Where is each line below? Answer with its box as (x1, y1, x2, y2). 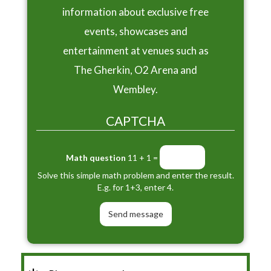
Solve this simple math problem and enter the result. (37, 169, 234, 180)
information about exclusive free (62, 5, 209, 19)
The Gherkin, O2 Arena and (74, 64, 197, 77)
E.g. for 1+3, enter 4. (97, 181, 174, 192)
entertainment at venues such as (62, 44, 209, 57)
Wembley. (113, 83, 158, 96)
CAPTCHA (106, 113, 165, 129)
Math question (66, 152, 126, 163)
